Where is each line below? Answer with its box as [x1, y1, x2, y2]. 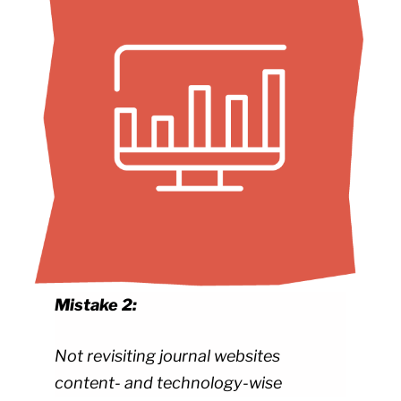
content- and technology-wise [55, 373, 283, 393]
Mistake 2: [55, 295, 138, 315]
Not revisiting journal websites [55, 346, 281, 366]
